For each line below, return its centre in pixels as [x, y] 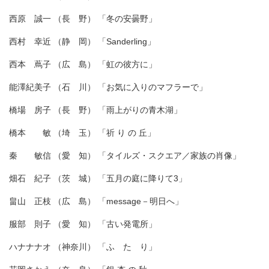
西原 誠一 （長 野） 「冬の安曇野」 [83, 18]
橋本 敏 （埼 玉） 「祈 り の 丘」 [82, 132]
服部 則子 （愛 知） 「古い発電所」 [83, 224]
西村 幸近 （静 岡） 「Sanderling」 [82, 41]
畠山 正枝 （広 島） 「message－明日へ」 [96, 201]
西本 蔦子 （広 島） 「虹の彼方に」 [83, 64]
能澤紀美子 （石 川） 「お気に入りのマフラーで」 [108, 87]
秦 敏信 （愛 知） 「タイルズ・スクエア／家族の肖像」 [125, 155]
